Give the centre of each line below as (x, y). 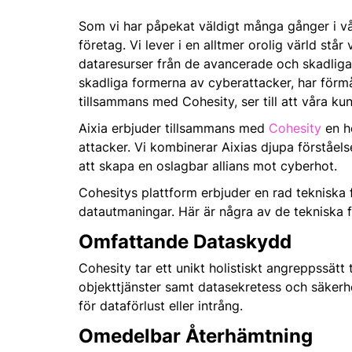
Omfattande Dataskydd (185, 241)
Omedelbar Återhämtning (196, 335)
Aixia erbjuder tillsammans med (174, 128)
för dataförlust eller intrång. (161, 305)
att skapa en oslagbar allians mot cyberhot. (208, 165)
